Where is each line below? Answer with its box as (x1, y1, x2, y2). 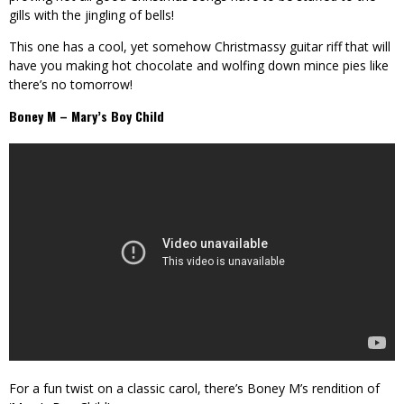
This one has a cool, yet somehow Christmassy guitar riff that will (9, 37, 390, 55)
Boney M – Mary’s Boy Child (9, 106, 164, 125)
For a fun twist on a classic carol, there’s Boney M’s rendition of (9, 379, 380, 397)
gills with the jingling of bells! (9, 5, 174, 23)
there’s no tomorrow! (9, 75, 143, 93)
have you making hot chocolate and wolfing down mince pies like (9, 56, 389, 74)
